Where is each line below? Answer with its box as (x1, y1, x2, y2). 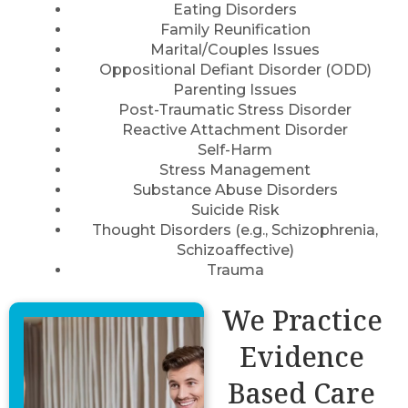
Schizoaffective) (176, 241, 294, 259)
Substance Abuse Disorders (132, 181, 338, 199)
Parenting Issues (173, 81, 297, 98)
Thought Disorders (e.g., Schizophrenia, (92, 221, 378, 239)
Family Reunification (159, 21, 311, 38)
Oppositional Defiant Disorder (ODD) (98, 61, 372, 78)
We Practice (220, 301, 382, 339)
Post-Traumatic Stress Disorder (118, 101, 352, 118)
